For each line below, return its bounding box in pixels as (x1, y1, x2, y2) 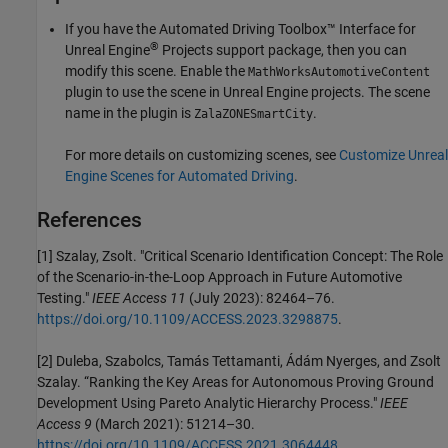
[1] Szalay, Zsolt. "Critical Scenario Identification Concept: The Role (37, 248, 443, 265)
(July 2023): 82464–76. (186, 290, 335, 307)
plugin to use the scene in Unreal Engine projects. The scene (65, 84, 430, 101)
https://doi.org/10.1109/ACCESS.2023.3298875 (37, 311, 338, 328)
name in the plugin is (65, 105, 194, 122)
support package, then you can (213, 42, 407, 59)
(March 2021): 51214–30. (92, 416, 255, 433)
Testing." (37, 290, 92, 307)
